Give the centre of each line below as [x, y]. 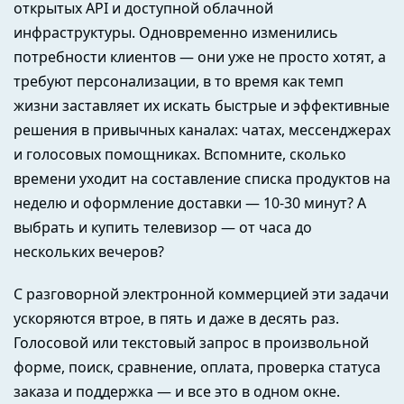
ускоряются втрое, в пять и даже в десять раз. [176, 319]
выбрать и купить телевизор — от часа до [163, 227]
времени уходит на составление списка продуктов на [202, 178]
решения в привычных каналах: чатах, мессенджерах [202, 129]
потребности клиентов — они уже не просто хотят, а [200, 56]
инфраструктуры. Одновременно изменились [176, 32]
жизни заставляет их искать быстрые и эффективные [202, 105]
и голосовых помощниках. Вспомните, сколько [180, 154]
